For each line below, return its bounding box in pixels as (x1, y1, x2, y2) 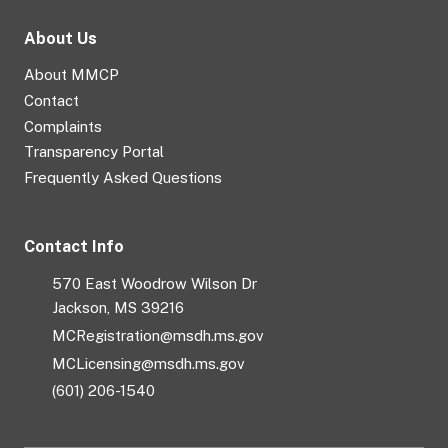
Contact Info (24, 237, 124, 257)
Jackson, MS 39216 (51, 299, 184, 317)
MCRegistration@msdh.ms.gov (51, 326, 264, 344)
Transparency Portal (24, 143, 164, 161)
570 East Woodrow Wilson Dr (51, 275, 257, 293)
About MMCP (24, 66, 119, 84)
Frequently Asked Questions (24, 169, 222, 187)
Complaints (24, 117, 102, 135)
